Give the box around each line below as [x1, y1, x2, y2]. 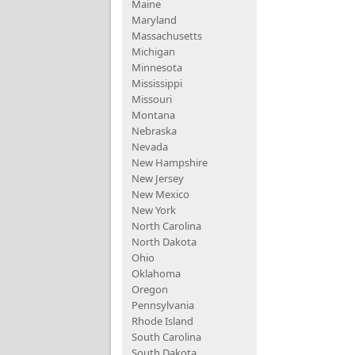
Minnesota [132, 60, 182, 74]
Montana [132, 108, 175, 122]
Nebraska [132, 124, 177, 138]
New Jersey [132, 171, 184, 185]
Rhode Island [132, 314, 193, 328]
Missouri [132, 92, 172, 106]
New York [132, 203, 176, 217]
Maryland [132, 13, 177, 27]
